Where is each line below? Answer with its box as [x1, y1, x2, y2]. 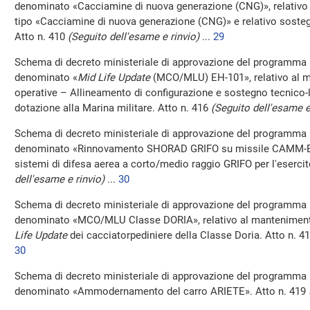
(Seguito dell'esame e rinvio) [68, 30, 199, 43]
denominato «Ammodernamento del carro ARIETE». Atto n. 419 [15, 285, 309, 298]
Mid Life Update [77, 71, 150, 84]
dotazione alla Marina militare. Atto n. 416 [15, 102, 211, 114]
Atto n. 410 [15, 30, 68, 43]
